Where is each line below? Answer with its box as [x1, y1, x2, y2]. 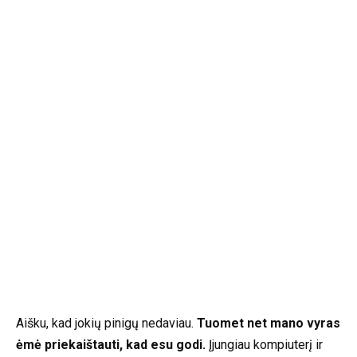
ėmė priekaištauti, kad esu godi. [16, 337, 206, 353]
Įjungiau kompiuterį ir [206, 337, 323, 353]
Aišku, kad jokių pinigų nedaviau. [16, 316, 197, 331]
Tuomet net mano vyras [197, 316, 340, 331]
